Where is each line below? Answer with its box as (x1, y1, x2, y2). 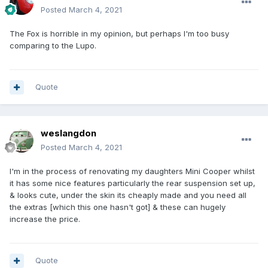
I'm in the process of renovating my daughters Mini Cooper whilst (10, 166, 255, 176)
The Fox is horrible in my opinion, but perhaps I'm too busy (10, 29, 229, 39)
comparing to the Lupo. (10, 41, 96, 51)
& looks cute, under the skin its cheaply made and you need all (10, 190, 246, 200)
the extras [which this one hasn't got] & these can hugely (10, 202, 226, 212)
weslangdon (41, 127, 96, 139)
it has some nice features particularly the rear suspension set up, (10, 178, 255, 188)
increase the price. (10, 214, 85, 224)
